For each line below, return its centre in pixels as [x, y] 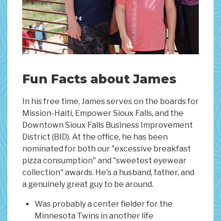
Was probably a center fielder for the [104, 204]
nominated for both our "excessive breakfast [107, 149]
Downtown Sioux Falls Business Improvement [108, 125]
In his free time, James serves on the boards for [110, 102]
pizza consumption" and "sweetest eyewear [104, 161]
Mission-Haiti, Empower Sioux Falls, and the [103, 113]
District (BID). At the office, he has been [95, 137]
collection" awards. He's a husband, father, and [108, 173]
